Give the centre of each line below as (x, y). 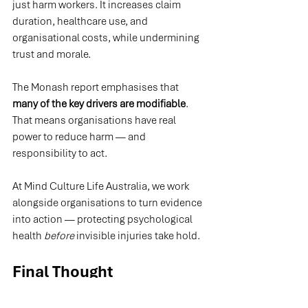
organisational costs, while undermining (107, 38)
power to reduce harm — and (80, 137)
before (59, 236)
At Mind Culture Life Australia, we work (102, 187)
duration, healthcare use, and (81, 22)
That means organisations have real (95, 121)
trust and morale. (52, 55)
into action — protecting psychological (103, 220)
